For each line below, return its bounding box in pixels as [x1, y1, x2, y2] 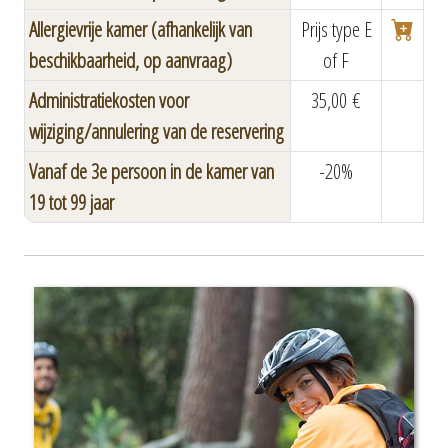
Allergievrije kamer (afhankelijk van [29, 15, 252, 43]
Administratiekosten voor [29, 86, 189, 114]
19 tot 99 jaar [29, 188, 114, 216]
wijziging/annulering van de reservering [29, 117, 284, 145]
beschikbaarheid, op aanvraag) [29, 46, 232, 74]
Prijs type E [300, 15, 372, 43]
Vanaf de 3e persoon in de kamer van [29, 157, 274, 185]
